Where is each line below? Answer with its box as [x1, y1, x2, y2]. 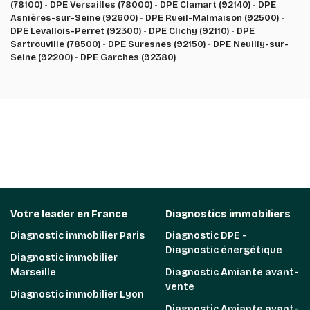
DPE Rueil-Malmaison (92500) [145, 12, 279, 24]
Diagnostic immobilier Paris [10, 230, 145, 241]
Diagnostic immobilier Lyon [10, 289, 144, 300]
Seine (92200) [10, 52, 73, 63]
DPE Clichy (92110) [149, 26, 229, 37]
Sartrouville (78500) [10, 39, 100, 50]
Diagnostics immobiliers [165, 208, 291, 220]
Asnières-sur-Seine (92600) [10, 12, 138, 24]
